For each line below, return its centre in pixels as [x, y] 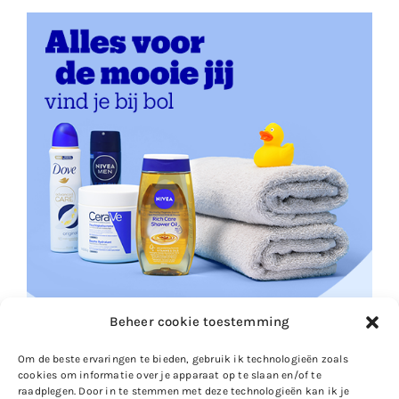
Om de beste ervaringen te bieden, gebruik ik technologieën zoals [183, 359]
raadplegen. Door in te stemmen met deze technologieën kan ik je [184, 391]
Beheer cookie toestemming [199, 322]
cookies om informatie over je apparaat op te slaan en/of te [170, 375]
